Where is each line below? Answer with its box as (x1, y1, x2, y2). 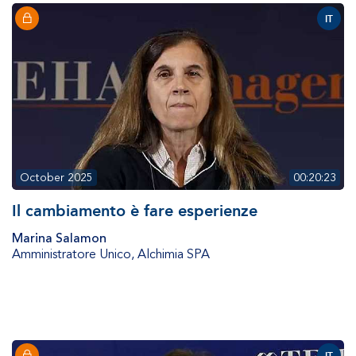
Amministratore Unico (12, 246, 131, 263)
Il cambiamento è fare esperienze (12, 201, 257, 221)
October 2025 (20, 171, 93, 185)
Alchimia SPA (137, 246, 210, 263)
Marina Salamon (12, 230, 106, 247)
